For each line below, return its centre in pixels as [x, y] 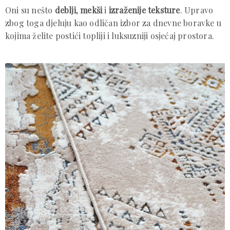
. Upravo [197, 10]
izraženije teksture [144, 10]
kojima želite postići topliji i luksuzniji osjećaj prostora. [110, 35]
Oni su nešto [30, 10]
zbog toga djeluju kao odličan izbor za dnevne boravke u [113, 23]
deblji [65, 10]
